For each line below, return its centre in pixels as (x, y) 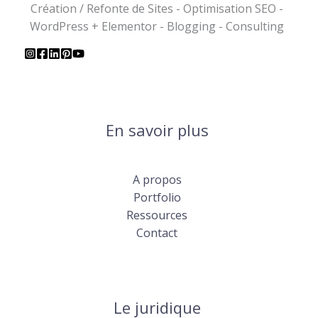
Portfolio (157, 197)
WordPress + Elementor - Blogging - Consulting (157, 27)
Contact (157, 232)
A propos (157, 179)
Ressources (157, 215)
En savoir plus (157, 130)
